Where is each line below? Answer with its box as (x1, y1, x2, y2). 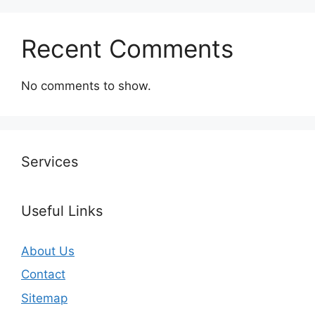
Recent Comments (21, 33, 233, 63)
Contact (21, 267, 65, 282)
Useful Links (21, 202, 103, 219)
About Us (21, 243, 75, 258)
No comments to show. (21, 78, 151, 93)
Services (21, 153, 78, 170)
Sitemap (21, 290, 67, 305)
